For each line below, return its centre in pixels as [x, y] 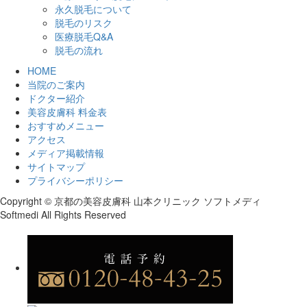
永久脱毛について [93, 9]
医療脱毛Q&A [84, 36]
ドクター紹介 [56, 98]
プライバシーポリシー [75, 180]
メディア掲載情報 [66, 152]
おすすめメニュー [66, 125]
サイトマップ [56, 166]
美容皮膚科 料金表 [67, 111]
